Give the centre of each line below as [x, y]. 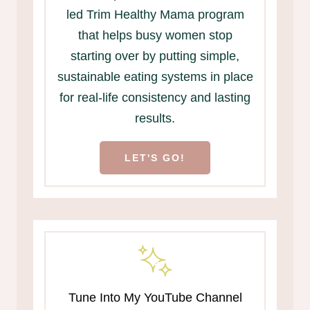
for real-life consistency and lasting [155, 98]
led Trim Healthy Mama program [155, 15]
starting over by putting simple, [155, 56]
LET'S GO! [155, 158]
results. [155, 119]
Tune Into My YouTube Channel [155, 298]
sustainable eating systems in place [155, 77]
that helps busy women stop [155, 36]
